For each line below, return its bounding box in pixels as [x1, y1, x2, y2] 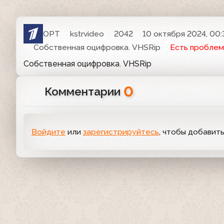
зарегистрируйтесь [82, 126, 159, 136]
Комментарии [44, 85, 123, 98]
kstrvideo [70, 28, 104, 38]
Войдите [31, 126, 65, 136]
